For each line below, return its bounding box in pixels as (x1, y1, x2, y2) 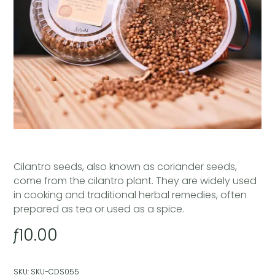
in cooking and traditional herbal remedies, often (14, 188, 247, 203)
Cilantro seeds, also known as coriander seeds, (14, 160, 238, 174)
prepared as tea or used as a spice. (14, 202, 185, 217)
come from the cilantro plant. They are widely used (14, 174, 257, 188)
